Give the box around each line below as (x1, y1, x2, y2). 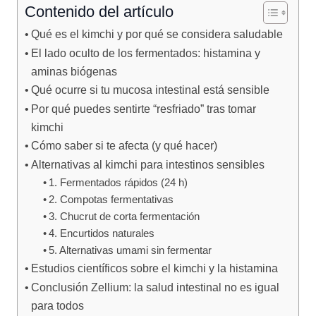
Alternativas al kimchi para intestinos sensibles (31, 158, 265, 171)
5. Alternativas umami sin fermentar (48, 245, 212, 256)
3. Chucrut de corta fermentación (48, 211, 200, 222)
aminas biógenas (31, 65, 118, 78)
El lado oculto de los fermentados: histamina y (31, 47, 261, 59)
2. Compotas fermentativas (48, 194, 174, 205)
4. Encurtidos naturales (48, 228, 154, 239)
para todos (31, 299, 85, 312)
